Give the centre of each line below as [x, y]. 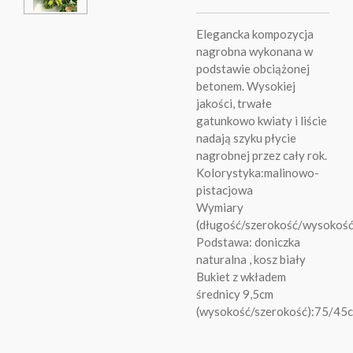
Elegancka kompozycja [255, 34]
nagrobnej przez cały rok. [262, 156]
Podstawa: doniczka [248, 242]
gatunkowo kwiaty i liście [262, 121]
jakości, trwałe [234, 104]
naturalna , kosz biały [251, 260]
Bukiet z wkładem [241, 277]
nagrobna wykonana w [255, 52]
